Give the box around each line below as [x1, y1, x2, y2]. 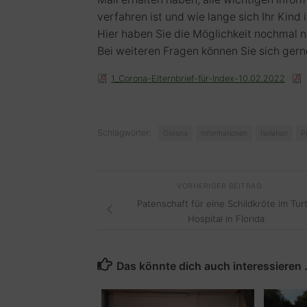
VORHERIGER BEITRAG [177, 181, 265, 191]
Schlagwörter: [97, 127, 151, 138]
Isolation [260, 129, 288, 138]
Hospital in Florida [188, 213, 265, 225]
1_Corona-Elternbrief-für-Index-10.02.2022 [111, 73, 285, 84]
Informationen [201, 129, 247, 138]
